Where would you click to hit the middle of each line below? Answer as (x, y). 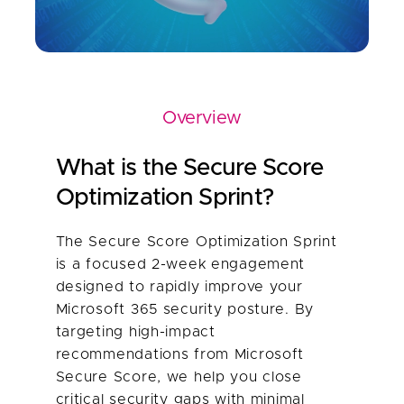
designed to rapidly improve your (179, 286)
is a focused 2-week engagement (180, 264)
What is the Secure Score (189, 167)
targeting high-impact (135, 331)
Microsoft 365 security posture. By (185, 309)
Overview (202, 118)
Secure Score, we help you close (179, 376)
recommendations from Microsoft (180, 354)
